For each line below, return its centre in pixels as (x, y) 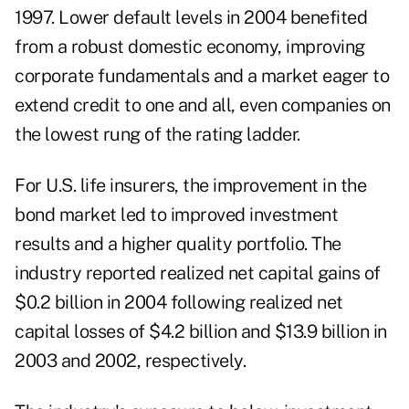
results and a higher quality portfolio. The (178, 244)
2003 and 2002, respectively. (130, 361)
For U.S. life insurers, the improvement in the (190, 186)
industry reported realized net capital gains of (198, 273)
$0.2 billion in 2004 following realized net (179, 303)
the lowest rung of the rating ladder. (157, 135)
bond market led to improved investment (176, 215)
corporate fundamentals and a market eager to (202, 76)
